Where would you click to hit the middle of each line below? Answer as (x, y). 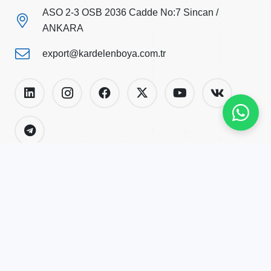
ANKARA (63, 28)
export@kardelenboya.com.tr (104, 54)
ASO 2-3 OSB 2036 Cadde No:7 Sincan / (131, 13)
